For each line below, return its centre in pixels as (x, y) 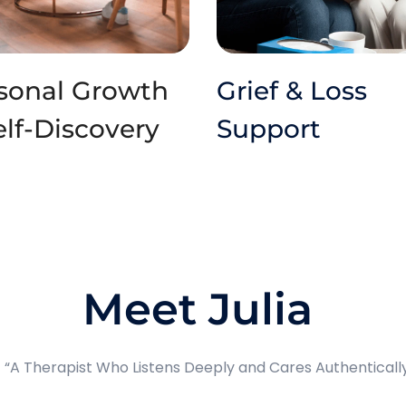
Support (269, 129)
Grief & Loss (292, 91)
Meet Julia (203, 309)
